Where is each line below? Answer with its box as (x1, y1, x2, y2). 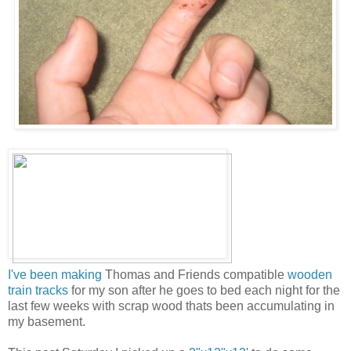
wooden (288, 267, 332, 281)
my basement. (8, 314, 85, 328)
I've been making (8, 267, 102, 281)
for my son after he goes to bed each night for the (68, 283, 340, 297)
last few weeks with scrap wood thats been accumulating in (8, 299, 335, 313)
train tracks (8, 283, 68, 297)
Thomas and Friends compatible (102, 267, 288, 281)
